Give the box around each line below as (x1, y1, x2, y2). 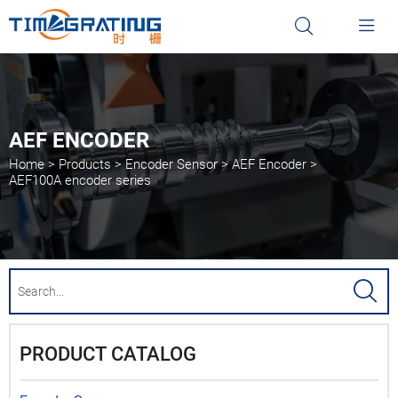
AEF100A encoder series (9, 172, 151, 188)
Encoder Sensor (125, 156, 218, 172)
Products (59, 156, 111, 172)
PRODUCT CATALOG (20, 343, 196, 366)
